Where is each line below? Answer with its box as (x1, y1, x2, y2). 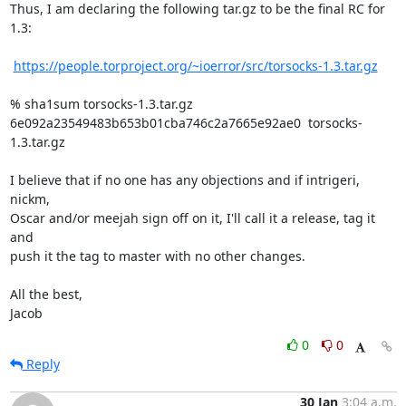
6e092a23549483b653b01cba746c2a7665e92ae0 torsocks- (9, 114, 362, 131)
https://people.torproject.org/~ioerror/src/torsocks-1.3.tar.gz (13, 57, 378, 74)
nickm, (9, 190, 50, 208)
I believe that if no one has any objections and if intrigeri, (9, 171, 360, 188)
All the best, (9, 285, 82, 303)
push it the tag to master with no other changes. (9, 247, 305, 265)
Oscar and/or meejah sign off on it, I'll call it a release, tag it (9, 209, 375, 227)
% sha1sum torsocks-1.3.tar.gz (9, 95, 193, 112)
